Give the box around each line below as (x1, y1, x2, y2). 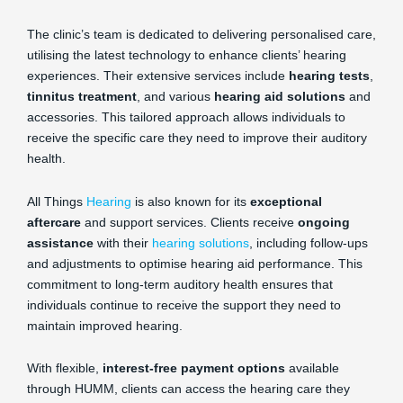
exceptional (250, 193, 322, 209)
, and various (137, 89, 214, 103)
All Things (27, 193, 86, 209)
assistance (27, 235, 94, 250)
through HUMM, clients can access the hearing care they (27, 381, 350, 396)
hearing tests (289, 68, 370, 83)
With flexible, (27, 361, 103, 375)
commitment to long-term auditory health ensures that (27, 276, 333, 291)
